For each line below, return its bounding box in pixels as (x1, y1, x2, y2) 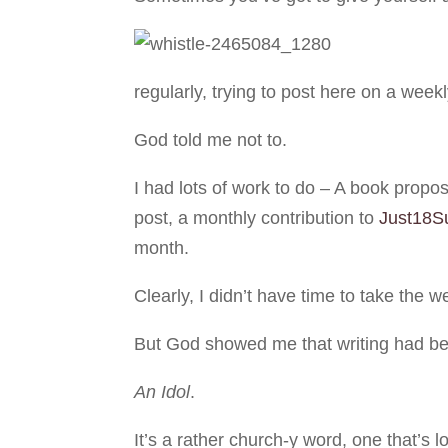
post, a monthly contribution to (134, 207, 375, 228)
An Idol (134, 381, 191, 402)
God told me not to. (134, 129, 288, 150)
